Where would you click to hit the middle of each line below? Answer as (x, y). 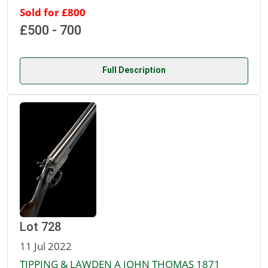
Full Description (134, 70)
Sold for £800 (53, 12)
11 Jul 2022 (46, 246)
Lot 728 (40, 227)
